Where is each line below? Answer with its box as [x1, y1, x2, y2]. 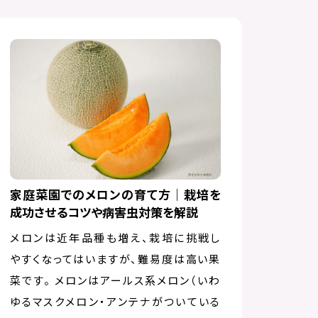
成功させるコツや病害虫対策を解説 [10, 203, 199, 221]
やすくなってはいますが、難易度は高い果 [10, 251, 221, 267]
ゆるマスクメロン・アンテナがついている [10, 294, 221, 309]
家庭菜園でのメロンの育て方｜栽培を [10, 185, 221, 204]
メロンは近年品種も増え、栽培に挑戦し [10, 230, 221, 246]
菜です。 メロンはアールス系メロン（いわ [10, 273, 221, 288]
